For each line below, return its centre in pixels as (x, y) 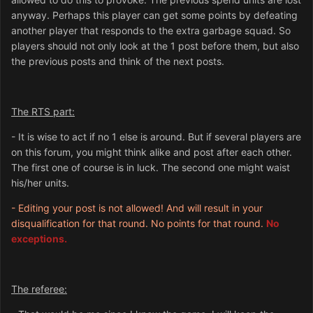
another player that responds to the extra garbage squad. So (151, 31)
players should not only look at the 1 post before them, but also (155, 46)
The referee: (39, 289)
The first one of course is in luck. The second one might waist (151, 168)
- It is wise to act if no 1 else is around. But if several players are (156, 137)
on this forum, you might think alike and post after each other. (152, 152)
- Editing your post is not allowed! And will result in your (137, 208)
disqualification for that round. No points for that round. (139, 224)
